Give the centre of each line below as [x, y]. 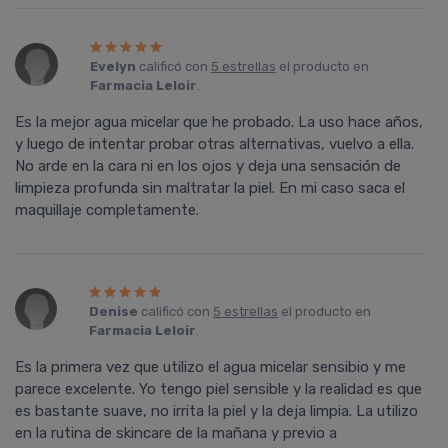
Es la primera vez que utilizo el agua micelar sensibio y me [210, 367]
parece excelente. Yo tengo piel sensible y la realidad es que [218, 389]
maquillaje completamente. [107, 210]
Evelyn [112, 67]
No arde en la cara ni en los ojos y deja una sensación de [208, 166]
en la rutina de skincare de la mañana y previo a [176, 433]
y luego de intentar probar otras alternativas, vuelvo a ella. [214, 144]
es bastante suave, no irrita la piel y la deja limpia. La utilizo [216, 411]
